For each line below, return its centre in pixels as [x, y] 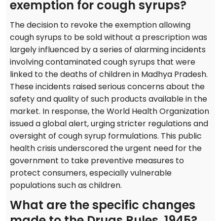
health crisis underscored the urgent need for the [106, 148]
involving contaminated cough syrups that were [103, 62]
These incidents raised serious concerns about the [107, 87]
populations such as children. [66, 185]
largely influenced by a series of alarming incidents [108, 50]
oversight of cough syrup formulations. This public [106, 136]
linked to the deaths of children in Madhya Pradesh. [109, 74]
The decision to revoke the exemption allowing [100, 25]
